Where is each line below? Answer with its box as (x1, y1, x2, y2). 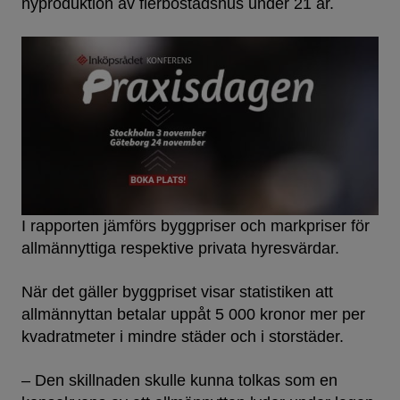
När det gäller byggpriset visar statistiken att (21, 283, 333, 301)
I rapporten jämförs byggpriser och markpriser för (21, 217, 370, 235)
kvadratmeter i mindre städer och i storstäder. (21, 328, 344, 346)
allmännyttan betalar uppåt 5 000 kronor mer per (21, 305, 365, 323)
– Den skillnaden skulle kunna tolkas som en (21, 371, 337, 389)
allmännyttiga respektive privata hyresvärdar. (21, 239, 339, 257)
